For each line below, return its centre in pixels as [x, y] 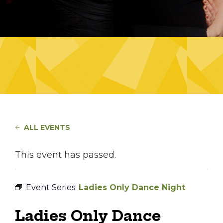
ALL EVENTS [47, 127]
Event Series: [52, 187]
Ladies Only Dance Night [132, 187]
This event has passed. [65, 155]
